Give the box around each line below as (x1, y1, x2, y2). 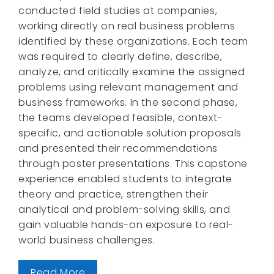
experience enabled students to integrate (18, 171, 233, 186)
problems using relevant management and (18, 80, 239, 94)
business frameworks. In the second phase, (18, 95, 238, 109)
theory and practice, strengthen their (18, 187, 209, 201)
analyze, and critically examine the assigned (18, 64, 245, 79)
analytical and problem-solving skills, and (18, 202, 231, 217)
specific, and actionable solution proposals (18, 125, 242, 140)
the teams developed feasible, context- (18, 110, 223, 125)
